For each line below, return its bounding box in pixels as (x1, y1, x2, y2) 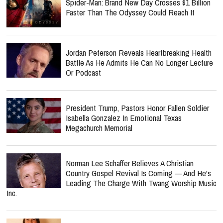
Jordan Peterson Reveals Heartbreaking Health (66, 47, 212, 58)
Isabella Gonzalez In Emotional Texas (66, 112, 182, 123)
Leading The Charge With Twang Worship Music (66, 177, 217, 189)
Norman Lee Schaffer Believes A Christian (66, 157, 194, 169)
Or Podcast (66, 67, 101, 78)
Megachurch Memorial (66, 122, 132, 133)
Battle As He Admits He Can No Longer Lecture (66, 57, 213, 68)
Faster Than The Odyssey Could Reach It (66, 6, 195, 18)
